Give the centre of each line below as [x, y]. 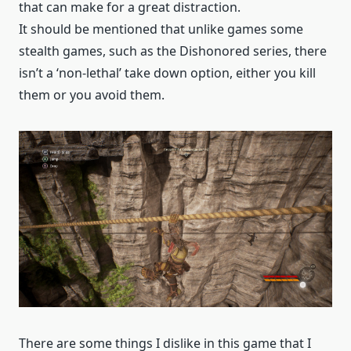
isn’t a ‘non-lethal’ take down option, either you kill [167, 73]
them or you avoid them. [92, 95]
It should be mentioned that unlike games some [161, 29]
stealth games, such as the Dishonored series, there [173, 51]
